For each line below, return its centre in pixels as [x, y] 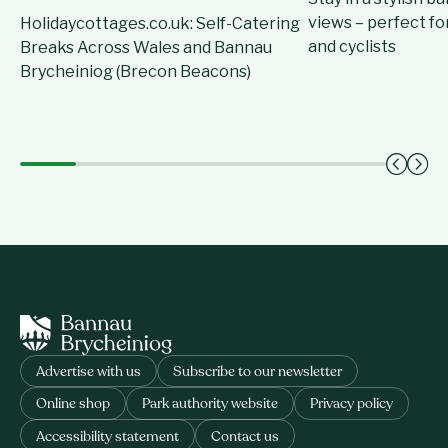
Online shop [73, 405]
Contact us [245, 437]
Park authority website [210, 405]
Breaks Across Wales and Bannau [146, 47]
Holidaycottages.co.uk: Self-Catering [160, 23]
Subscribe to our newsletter [257, 372]
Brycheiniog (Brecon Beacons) [135, 71]
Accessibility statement [107, 437]
